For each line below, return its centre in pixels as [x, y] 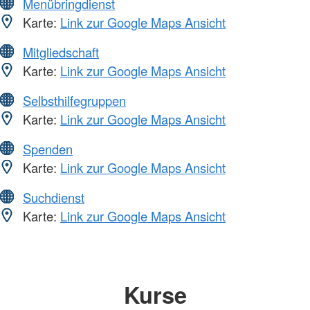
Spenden [48, 148]
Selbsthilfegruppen [74, 100]
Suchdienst [54, 197]
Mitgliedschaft [61, 52]
